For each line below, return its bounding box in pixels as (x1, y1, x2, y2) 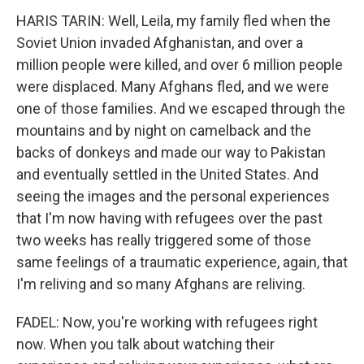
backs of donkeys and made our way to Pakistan (16, 144, 326, 161)
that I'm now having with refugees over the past (16, 210, 323, 227)
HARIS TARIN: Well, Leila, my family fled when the (16, 12, 331, 29)
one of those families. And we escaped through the (16, 100, 345, 117)
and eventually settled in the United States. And (16, 166, 318, 183)
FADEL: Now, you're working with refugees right (16, 314, 318, 331)
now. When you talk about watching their (16, 336, 275, 353)
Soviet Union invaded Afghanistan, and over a (16, 34, 303, 51)
